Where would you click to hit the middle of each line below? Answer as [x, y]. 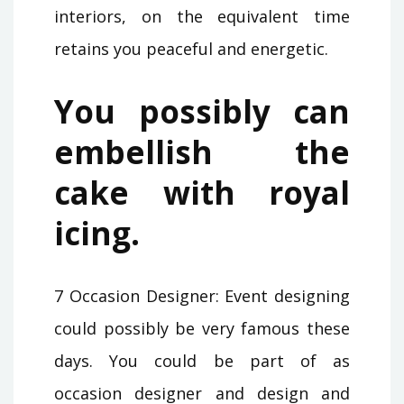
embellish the [202, 151]
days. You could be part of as [202, 360]
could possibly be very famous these [202, 328]
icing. [97, 233]
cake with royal [202, 192]
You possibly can [202, 111]
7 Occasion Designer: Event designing [202, 295]
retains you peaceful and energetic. [191, 48]
